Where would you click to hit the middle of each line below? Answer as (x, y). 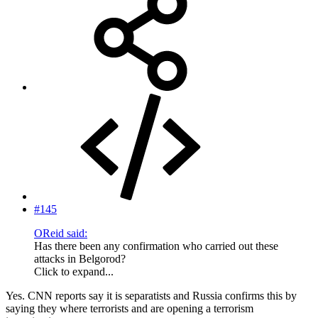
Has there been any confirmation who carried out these (156, 246)
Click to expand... (74, 271)
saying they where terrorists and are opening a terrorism (130, 308)
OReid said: (61, 233)
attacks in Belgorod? (80, 258)
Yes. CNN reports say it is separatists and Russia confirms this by (151, 295)
